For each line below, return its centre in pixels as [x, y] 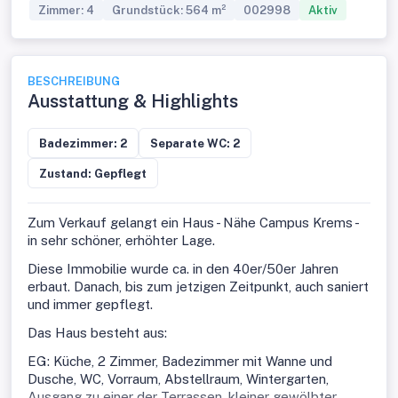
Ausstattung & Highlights [133, 101]
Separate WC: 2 [195, 143]
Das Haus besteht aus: [99, 333]
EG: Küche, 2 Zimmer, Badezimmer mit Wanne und [180, 361]
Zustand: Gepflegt [93, 173]
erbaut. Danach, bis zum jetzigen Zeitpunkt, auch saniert [198, 287]
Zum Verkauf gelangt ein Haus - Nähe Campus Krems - [193, 223]
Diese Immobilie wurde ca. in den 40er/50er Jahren [183, 269]
